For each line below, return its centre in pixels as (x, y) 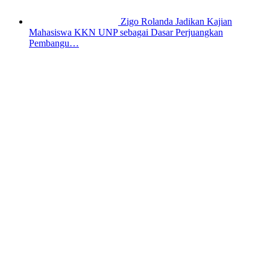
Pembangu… (54, 43)
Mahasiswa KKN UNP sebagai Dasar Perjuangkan (126, 33)
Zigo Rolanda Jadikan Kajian (176, 22)
